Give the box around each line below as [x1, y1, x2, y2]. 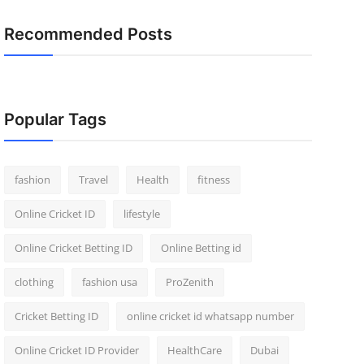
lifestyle [123, 206, 160, 221]
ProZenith [165, 275, 214, 289]
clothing [14, 275, 54, 289]
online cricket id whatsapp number [126, 309, 294, 323]
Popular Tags [3, 110, 106, 129]
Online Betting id [160, 240, 241, 255]
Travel [78, 172, 108, 187]
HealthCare [167, 343, 222, 357]
